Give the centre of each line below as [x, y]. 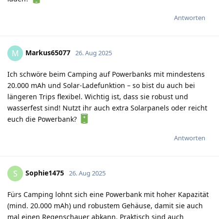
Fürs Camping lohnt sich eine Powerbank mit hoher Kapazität [108, 194]
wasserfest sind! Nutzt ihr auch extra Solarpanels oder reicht [107, 108]
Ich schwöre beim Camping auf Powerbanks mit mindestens [106, 74]
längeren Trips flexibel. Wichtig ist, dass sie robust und [98, 96]
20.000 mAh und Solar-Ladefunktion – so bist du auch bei [101, 85]
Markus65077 [48, 52]
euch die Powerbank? [43, 119]
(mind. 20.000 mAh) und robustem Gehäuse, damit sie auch [105, 205]
